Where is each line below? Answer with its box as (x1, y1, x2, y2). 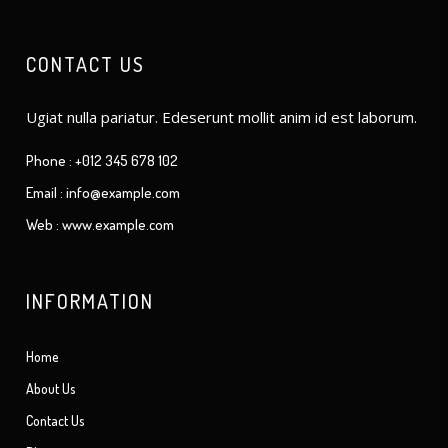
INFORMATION (26, 288, 155, 314)
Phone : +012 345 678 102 (26, 151, 179, 170)
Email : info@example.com (26, 183, 181, 202)
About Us (26, 380, 76, 397)
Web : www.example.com (26, 215, 175, 234)
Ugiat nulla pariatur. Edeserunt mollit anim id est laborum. (26, 107, 418, 127)
